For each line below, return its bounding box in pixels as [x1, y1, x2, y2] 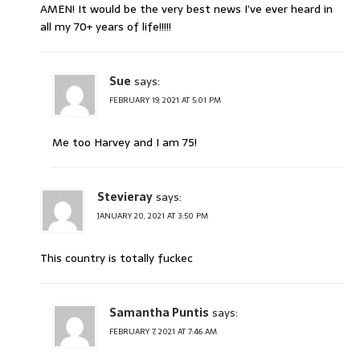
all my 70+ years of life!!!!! [40, 18, 171, 36]
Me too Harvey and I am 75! [52, 133, 197, 152]
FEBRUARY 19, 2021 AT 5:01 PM [109, 93, 221, 108]
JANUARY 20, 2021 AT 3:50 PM [97, 209, 208, 223]
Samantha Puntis [109, 304, 209, 322]
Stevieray [97, 188, 153, 207]
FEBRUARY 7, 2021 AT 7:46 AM [109, 325, 217, 339]
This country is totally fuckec [40, 249, 193, 268]
